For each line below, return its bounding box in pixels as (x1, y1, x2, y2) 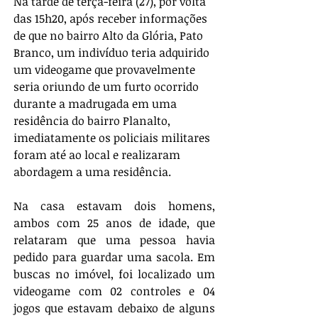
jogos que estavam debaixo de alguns (13, 300, 215, 316)
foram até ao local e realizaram (13, 146, 183, 163)
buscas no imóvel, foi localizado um (13, 265, 215, 282)
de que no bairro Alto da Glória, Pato (13, 27, 206, 43)
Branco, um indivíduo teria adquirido (13, 44, 212, 60)
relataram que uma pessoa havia (13, 231, 215, 248)
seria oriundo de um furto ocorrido (13, 78, 202, 94)
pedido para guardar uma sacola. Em (13, 248, 215, 265)
